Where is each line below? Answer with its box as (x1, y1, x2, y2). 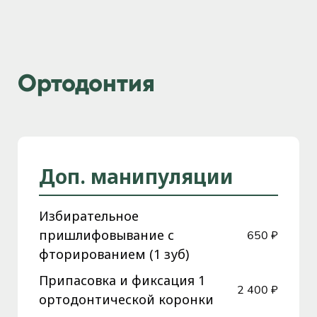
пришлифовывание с (39, 226, 174, 244)
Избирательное (39, 207, 139, 225)
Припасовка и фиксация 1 (39, 272, 205, 289)
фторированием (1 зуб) (39, 246, 189, 263)
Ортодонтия (18, 69, 155, 98)
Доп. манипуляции (39, 163, 234, 190)
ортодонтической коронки (39, 291, 214, 309)
